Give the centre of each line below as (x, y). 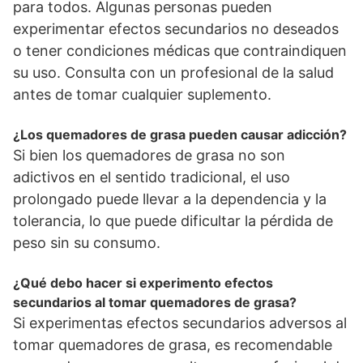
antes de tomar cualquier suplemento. (142, 95)
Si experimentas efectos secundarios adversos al (180, 323)
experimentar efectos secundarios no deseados (176, 29)
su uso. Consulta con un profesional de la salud (173, 73)
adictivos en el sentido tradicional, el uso (152, 177)
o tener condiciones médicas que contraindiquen (180, 51)
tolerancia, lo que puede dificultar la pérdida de (173, 221)
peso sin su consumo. (87, 243)
